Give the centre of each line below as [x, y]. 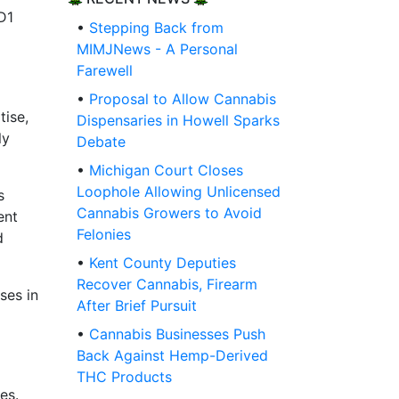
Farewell [105, 71]
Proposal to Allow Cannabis [183, 99]
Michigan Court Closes [166, 171]
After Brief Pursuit [137, 306]
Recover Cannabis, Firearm [167, 285]
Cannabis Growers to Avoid [169, 213]
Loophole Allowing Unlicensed [179, 192]
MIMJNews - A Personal [157, 49]
